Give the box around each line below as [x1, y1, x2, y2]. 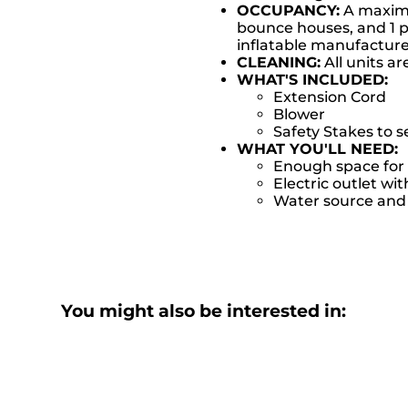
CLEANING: [236, 53, 321, 71]
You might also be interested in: [61, 300, 347, 321]
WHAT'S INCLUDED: [236, 70, 388, 88]
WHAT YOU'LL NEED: [236, 139, 398, 158]
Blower [272, 105, 325, 123]
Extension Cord [272, 87, 386, 106]
